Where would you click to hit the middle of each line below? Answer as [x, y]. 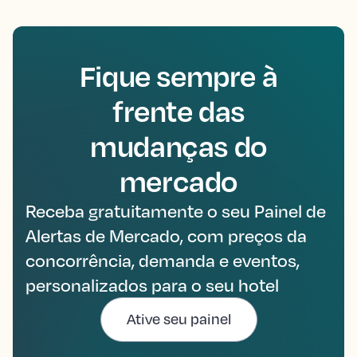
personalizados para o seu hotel [152, 285]
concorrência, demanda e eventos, [163, 261]
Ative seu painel [178, 318]
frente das [178, 111]
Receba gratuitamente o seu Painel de [176, 211]
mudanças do [178, 146]
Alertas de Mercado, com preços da [166, 236]
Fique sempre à [178, 76]
